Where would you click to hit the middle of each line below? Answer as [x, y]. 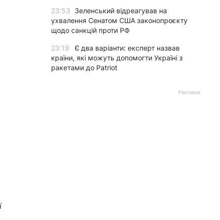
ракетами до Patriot [84, 68]
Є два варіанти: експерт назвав [127, 48]
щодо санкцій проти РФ [90, 30]
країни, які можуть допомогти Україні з [117, 58]
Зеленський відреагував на [121, 11]
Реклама [189, 92]
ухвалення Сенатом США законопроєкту [119, 20]
